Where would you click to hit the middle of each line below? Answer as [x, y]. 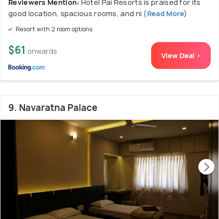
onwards [42, 51]
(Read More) [165, 14]
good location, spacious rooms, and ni [75, 14]
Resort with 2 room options [54, 29]
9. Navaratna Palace [53, 108]
